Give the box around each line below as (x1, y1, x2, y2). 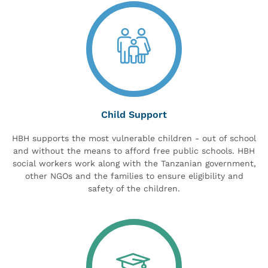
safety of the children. (88, 183, 180, 193)
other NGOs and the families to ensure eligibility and (25, 170, 243, 181)
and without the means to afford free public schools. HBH (13, 145, 255, 156)
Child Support (101, 108, 167, 120)
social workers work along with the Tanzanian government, (12, 158, 256, 168)
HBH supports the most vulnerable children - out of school (12, 133, 256, 143)
